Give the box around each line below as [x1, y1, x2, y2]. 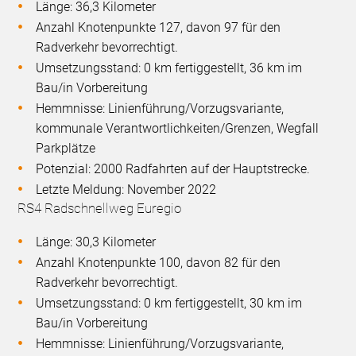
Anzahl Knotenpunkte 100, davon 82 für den [36, 254, 281, 270]
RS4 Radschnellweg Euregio [17, 199, 182, 216]
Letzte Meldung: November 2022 [36, 181, 217, 197]
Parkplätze [36, 140, 96, 156]
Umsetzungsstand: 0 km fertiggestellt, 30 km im [36, 295, 303, 311]
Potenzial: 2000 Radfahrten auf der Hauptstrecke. [36, 161, 311, 176]
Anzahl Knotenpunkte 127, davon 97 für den [36, 19, 281, 35]
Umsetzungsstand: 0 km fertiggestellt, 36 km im [36, 60, 303, 75]
